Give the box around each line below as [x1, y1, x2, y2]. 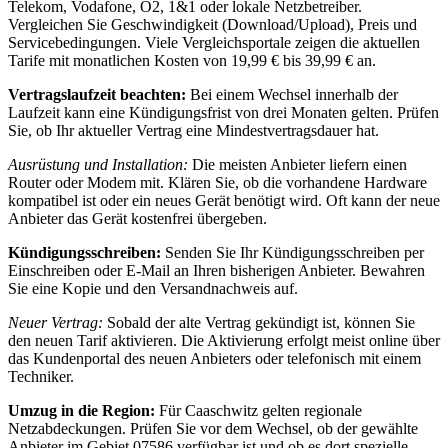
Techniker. [8, 368, 74, 386]
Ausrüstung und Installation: [8, 156, 188, 174]
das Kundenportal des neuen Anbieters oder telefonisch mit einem [8, 350, 421, 368]
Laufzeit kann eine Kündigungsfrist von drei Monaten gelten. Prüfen [8, 104, 439, 122]
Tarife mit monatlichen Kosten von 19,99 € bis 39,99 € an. [8, 52, 376, 70]
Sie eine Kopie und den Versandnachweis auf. [8, 280, 298, 298]
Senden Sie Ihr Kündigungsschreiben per [161, 244, 424, 262]
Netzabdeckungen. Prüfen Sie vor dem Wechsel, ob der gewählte [8, 420, 418, 438]
